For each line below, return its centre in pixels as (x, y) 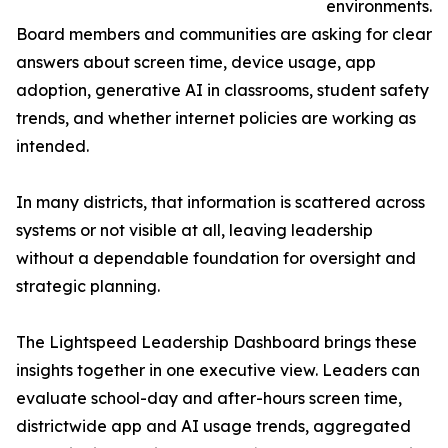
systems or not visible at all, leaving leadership (194, 230)
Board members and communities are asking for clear (224, 34)
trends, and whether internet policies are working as (216, 118)
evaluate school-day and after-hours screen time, (209, 398)
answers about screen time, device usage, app (196, 62)
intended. (52, 146)
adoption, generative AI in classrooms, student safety (222, 90)
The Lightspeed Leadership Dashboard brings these (216, 342)
